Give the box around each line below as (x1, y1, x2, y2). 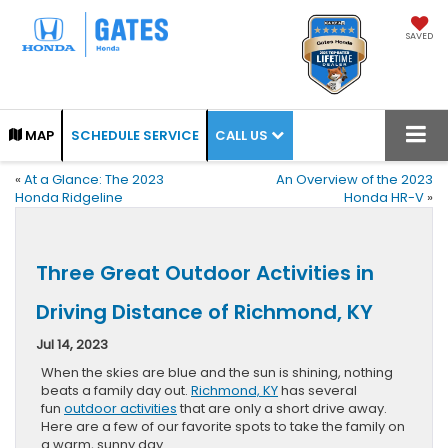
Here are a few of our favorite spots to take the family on (41, 416, 405, 436)
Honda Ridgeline (15, 187, 123, 207)
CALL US (215, 125, 271, 145)
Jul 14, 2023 (36, 334, 108, 354)
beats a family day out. (41, 380, 191, 400)
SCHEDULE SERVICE (71, 126, 199, 145)
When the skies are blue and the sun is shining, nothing (41, 362, 393, 382)
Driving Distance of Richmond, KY (36, 297, 373, 326)
